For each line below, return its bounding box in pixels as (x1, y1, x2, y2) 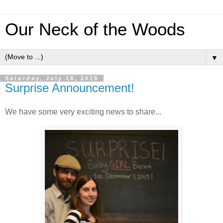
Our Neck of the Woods (5, 20, 185, 39)
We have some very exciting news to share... (5, 107, 161, 116)
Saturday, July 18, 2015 (5, 75, 99, 81)
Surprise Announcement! (5, 81, 134, 95)
